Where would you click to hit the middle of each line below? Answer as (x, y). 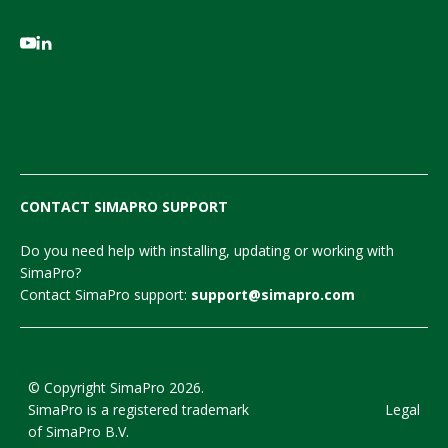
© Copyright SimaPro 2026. (116, 387)
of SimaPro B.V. (78, 431)
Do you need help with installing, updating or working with (207, 250)
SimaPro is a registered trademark (138, 409)
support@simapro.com (273, 294)
